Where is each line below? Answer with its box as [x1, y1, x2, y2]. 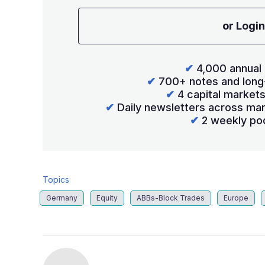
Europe [224, 193, 248, 203]
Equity [96, 193, 118, 203]
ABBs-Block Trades [137, 193, 205, 203]
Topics [43, 174, 69, 185]
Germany [46, 193, 77, 203]
